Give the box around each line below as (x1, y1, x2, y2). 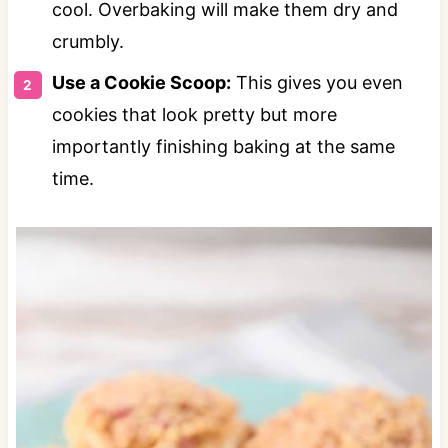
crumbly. (51, 30, 124, 52)
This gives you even (230, 71, 403, 93)
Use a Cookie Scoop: (51, 71, 231, 93)
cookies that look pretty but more (51, 103, 337, 125)
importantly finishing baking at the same (51, 135, 395, 157)
